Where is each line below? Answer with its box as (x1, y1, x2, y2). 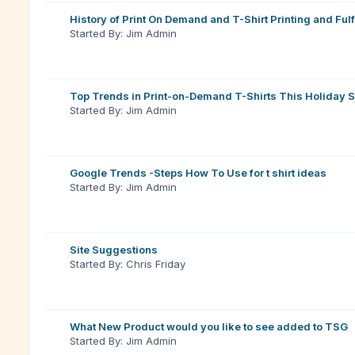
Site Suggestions (70, 243, 158, 256)
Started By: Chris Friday (70, 258, 185, 270)
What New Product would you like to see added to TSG (70, 320, 348, 333)
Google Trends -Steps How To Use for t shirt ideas (70, 166, 326, 179)
